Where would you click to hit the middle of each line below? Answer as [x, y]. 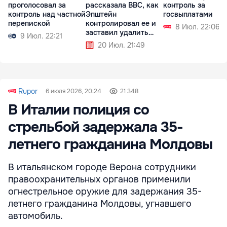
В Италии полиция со [79, 110]
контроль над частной [47, 14]
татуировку [106, 42]
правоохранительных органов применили [99, 180]
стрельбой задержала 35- [96, 127]
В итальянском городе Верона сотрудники [102, 167]
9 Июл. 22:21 [41, 36]
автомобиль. [35, 216]
